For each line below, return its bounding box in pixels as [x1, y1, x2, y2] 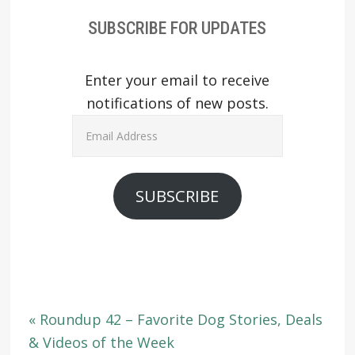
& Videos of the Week [28, 332, 174, 352]
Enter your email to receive [85, 70, 270, 90]
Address [71, 138, 126, 158]
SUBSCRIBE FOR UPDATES [88, 17, 267, 38]
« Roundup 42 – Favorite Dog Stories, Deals [28, 309, 323, 329]
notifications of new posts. [86, 93, 269, 113]
